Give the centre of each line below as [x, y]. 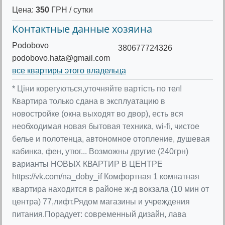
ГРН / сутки [71, 10]
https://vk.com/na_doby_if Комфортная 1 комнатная [106, 177]
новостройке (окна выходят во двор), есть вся [98, 114]
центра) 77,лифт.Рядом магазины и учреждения [101, 202]
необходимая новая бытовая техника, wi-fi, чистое [106, 126]
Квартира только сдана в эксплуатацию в [89, 101]
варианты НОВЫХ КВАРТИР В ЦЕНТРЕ [87, 164]
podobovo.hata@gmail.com [61, 58]
